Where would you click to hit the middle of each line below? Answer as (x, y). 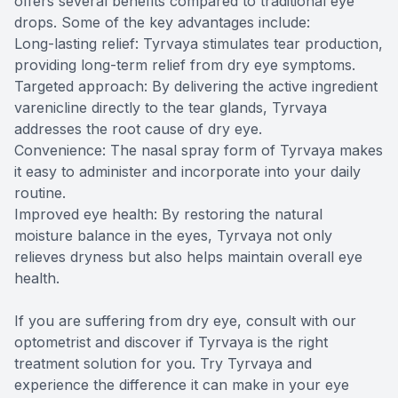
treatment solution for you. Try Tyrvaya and (163, 363)
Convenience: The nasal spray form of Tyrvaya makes (199, 150)
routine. (40, 192)
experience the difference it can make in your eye (182, 384)
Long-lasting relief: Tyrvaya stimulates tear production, (199, 43)
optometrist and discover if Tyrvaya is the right (171, 342)
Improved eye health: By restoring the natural (168, 214)
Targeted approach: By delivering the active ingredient (196, 86)
